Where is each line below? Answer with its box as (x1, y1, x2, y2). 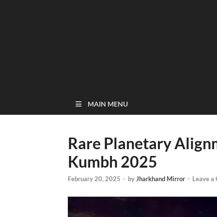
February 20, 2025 (68, 175, 121, 183)
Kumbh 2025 (68, 152, 157, 171)
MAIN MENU (88, 100, 128, 108)
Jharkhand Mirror (136, 175, 185, 183)
